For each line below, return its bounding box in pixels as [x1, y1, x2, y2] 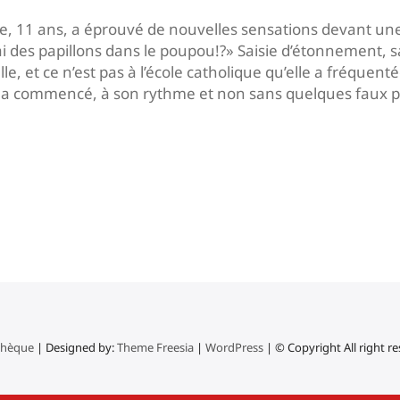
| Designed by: [34, 339, 117, 355]
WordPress [205, 339, 263, 355]
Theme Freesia [117, 339, 194, 355]
